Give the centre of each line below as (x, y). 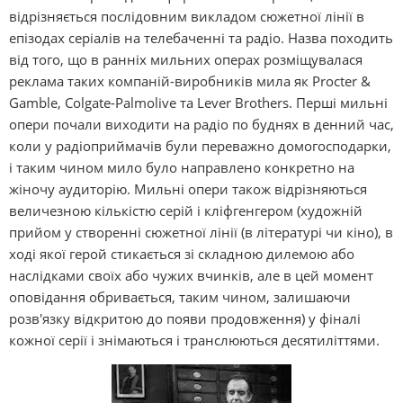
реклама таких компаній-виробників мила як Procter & (190, 81)
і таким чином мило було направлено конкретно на (182, 167)
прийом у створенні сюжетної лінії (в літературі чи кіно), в (201, 232)
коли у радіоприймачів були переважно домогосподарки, (200, 146)
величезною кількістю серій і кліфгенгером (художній (186, 210)
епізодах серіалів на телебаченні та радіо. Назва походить (201, 38)
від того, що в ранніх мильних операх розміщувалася (186, 59)
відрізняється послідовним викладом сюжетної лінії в (187, 16)
